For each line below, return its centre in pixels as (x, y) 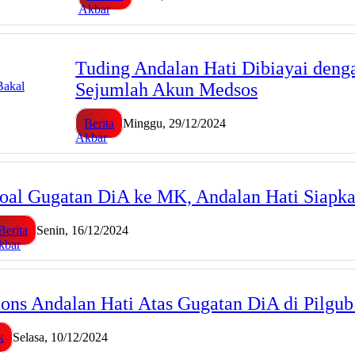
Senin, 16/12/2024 (82, 230)
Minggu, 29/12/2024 (175, 124)
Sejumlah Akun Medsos (167, 90)
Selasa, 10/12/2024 (60, 337)
